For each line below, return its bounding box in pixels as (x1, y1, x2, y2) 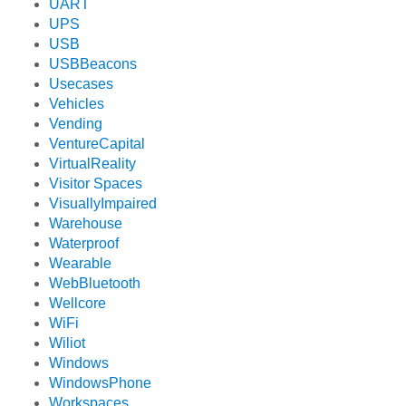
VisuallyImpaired (49, 196, 158, 212)
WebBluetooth (49, 275, 141, 292)
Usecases (49, 76, 114, 92)
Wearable (49, 256, 112, 272)
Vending (49, 116, 103, 132)
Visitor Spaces (49, 176, 143, 192)
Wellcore (49, 295, 107, 312)
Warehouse (49, 216, 123, 232)
